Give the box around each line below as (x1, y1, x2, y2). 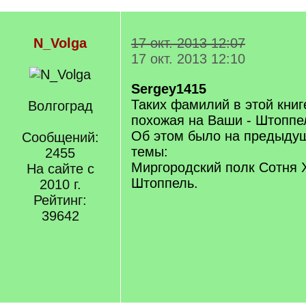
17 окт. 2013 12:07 (131, 36, 245, 51)
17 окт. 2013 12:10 (131, 51, 245, 66)
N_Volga (33, 36, 87, 51)
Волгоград (27, 98, 93, 113)
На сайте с (26, 161, 94, 176)
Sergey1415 (131, 81, 206, 96)
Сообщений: (21, 130, 99, 145)
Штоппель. (131, 176, 198, 191)
